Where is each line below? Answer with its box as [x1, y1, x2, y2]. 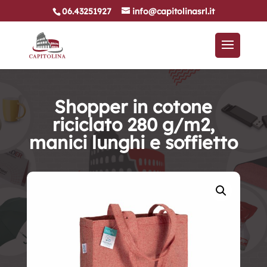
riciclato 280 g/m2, [52, 113, 215, 136]
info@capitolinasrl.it [132, 5, 215, 17]
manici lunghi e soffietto [29, 131, 238, 154]
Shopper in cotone [54, 95, 213, 118]
